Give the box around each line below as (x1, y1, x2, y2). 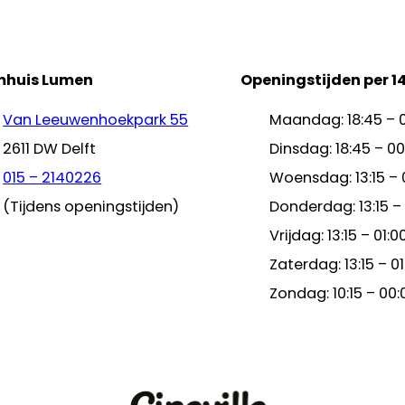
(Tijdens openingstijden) (3, 196, 180, 218)
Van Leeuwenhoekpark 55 (3, 109, 189, 131)
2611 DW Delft (3, 138, 97, 160)
